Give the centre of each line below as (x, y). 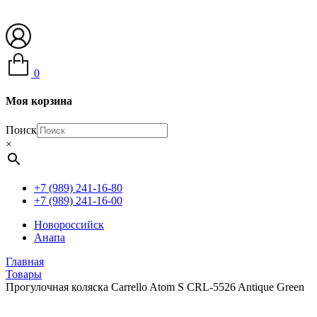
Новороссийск (69, 224)
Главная (25, 261)
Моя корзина (39, 101)
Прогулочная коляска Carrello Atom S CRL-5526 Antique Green (155, 287)
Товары (24, 274)
